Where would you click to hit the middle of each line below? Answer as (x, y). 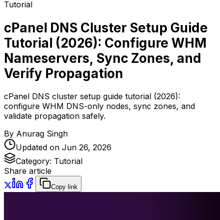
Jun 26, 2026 (87, 148)
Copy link (64, 187)
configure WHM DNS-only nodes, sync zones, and (99, 106)
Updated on (39, 148)
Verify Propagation (64, 73)
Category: (35, 161)
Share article (28, 171)
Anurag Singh (42, 134)
